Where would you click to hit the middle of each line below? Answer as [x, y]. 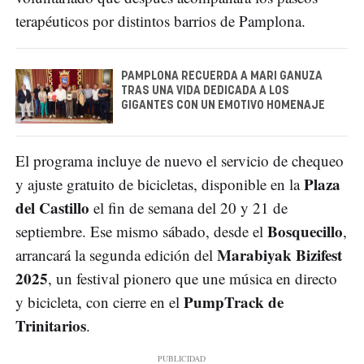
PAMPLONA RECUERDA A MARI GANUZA [222, 76]
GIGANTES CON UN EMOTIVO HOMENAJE [223, 105]
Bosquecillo [305, 232]
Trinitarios [51, 326]
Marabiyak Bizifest [279, 255]
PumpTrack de [234, 302]
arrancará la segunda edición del [116, 255]
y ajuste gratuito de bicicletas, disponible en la [160, 184]
